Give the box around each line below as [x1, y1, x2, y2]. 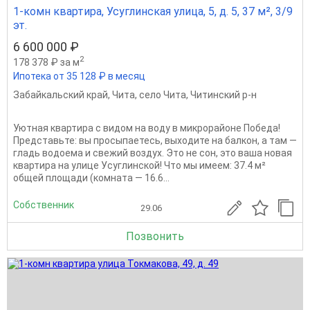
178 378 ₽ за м [13, 56, 80, 68]
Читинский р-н [190, 89, 257, 100]
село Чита [139, 89, 186, 100]
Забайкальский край [13, 89, 108, 100]
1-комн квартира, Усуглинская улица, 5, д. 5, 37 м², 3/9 [13, 4, 293, 18]
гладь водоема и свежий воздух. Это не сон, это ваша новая [13, 147, 292, 158]
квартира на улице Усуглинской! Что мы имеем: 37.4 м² [13, 159, 266, 171]
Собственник [13, 199, 74, 211]
